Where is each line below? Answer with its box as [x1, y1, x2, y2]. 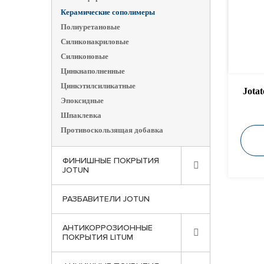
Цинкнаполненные [61, 67, 125, 75]
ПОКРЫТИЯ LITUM [62, 233, 133, 242]
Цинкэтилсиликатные [61, 81, 136, 90]
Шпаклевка [61, 111, 101, 120]
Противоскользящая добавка [61, 126, 163, 134]
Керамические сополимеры [61, 8, 155, 16]
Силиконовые [61, 52, 108, 61]
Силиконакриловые [61, 37, 129, 46]
